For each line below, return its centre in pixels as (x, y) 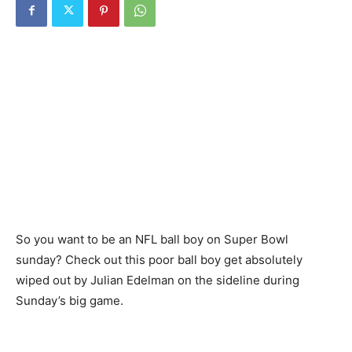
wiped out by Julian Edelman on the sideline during (158, 280)
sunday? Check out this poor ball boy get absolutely (159, 259)
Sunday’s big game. (70, 300)
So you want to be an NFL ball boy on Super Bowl (152, 239)
